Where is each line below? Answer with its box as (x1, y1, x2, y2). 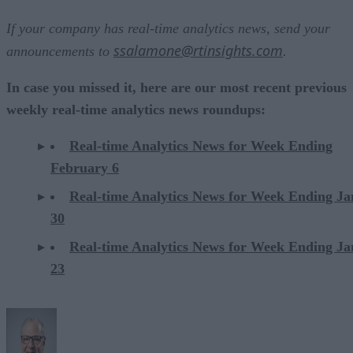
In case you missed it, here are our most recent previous (6, 79, 347, 95)
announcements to (6, 43, 113, 59)
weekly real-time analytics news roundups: (6, 101, 266, 117)
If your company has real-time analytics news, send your (6, 20, 330, 36)
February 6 (50, 159, 119, 176)
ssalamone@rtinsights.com (113, 40, 283, 60)
